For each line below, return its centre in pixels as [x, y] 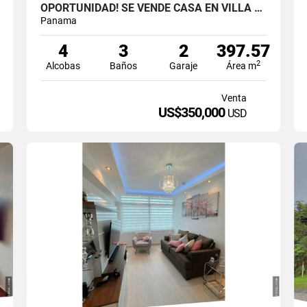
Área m [242, 65]
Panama [58, 20]
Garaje [184, 65]
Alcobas [63, 65]
